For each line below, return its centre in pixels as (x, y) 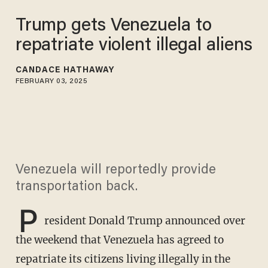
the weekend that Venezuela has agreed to (119, 240)
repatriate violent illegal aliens (134, 46)
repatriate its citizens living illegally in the (123, 259)
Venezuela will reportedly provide (115, 171)
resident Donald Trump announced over (144, 221)
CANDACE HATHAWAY (65, 70)
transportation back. (76, 188)
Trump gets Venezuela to (113, 26)
